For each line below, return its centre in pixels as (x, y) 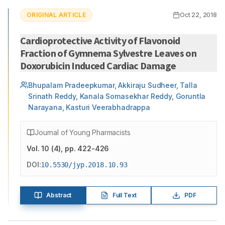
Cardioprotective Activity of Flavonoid (100, 40)
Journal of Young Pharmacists (83, 132)
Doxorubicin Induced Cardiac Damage (98, 66)
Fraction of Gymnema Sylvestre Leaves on (108, 53)
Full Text (125, 195)
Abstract (59, 195)
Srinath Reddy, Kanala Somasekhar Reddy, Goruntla (117, 96)
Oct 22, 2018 (198, 15)
